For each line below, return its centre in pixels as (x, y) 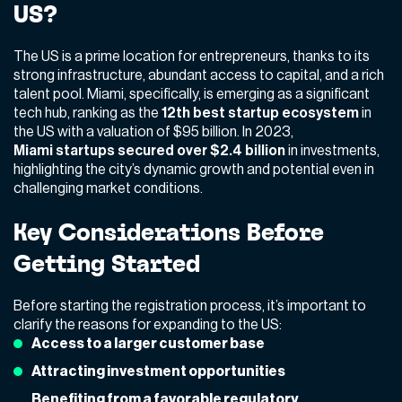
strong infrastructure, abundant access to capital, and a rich (199, 75)
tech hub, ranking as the (87, 113)
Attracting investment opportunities (158, 371)
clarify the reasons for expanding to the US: (148, 324)
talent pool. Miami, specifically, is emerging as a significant (192, 94)
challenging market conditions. (108, 188)
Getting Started (107, 263)
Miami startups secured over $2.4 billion (149, 150)
